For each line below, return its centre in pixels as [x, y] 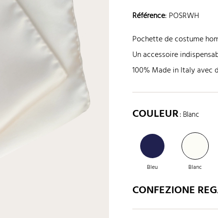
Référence [149, 16]
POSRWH [184, 16]
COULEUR [157, 114]
